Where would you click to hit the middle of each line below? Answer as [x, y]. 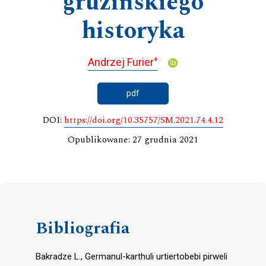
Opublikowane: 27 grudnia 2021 [133, 140]
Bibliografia [83, 229]
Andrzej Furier [121, 62]
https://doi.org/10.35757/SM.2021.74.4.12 [144, 121]
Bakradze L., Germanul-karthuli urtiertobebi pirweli [132, 257]
